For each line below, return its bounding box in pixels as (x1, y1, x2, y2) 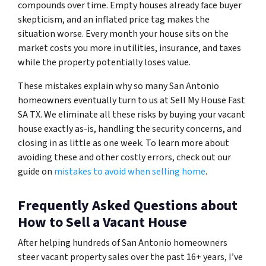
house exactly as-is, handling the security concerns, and (18, 122, 242, 136)
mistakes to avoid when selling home (54, 165, 205, 179)
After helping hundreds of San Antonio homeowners (18, 236, 227, 250)
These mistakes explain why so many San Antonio (18, 80, 219, 93)
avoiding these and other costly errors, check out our (18, 151, 231, 164)
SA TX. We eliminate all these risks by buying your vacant (18, 108, 245, 122)
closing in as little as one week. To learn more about (18, 137, 229, 150)
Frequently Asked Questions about (18, 195, 237, 217)
